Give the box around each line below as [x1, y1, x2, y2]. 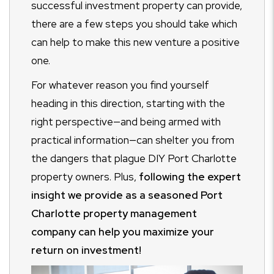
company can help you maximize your [31, 225, 214, 239]
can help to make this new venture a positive [31, 35, 240, 49]
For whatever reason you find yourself [31, 78, 209, 92]
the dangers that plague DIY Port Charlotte [31, 152, 237, 165]
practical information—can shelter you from [31, 133, 234, 147]
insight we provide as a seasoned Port [31, 188, 223, 202]
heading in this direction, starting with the [31, 97, 225, 110]
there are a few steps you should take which [31, 17, 237, 31]
